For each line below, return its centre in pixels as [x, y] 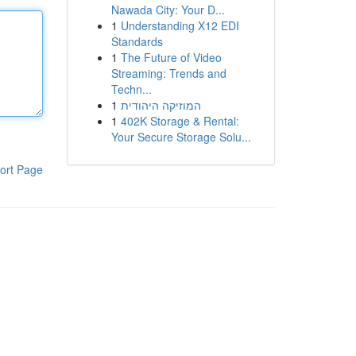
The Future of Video [171, 57]
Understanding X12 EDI [180, 25]
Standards [137, 41]
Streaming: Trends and [168, 73]
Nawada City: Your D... [168, 10]
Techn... [131, 89]
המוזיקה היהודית [161, 105]
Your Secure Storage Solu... [181, 137]
